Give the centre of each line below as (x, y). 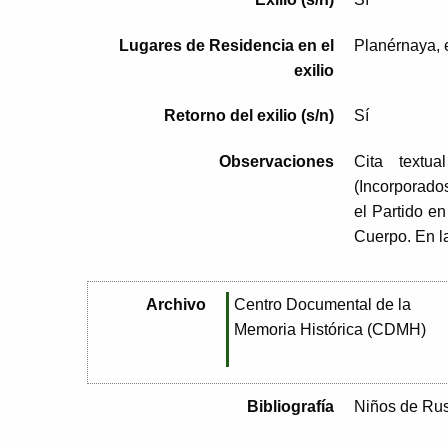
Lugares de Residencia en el (226, 45)
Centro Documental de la (322, 305)
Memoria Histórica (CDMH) (330, 330)
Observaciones (276, 162)
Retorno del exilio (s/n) (248, 116)
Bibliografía (290, 407)
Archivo (176, 305)
